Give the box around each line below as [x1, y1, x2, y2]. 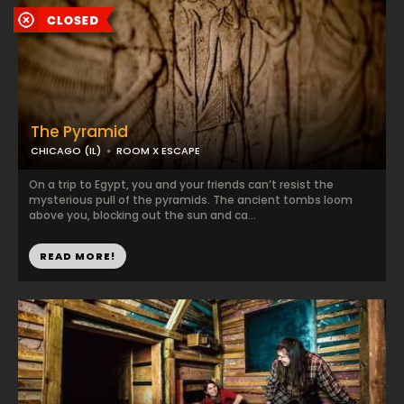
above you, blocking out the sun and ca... [29, 207, 256, 223]
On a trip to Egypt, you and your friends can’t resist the [29, 177, 334, 192]
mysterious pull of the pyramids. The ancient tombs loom [29, 192, 353, 207]
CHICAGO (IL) [31, 143, 101, 158]
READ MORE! [40, 249, 115, 263]
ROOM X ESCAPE [116, 143, 200, 158]
